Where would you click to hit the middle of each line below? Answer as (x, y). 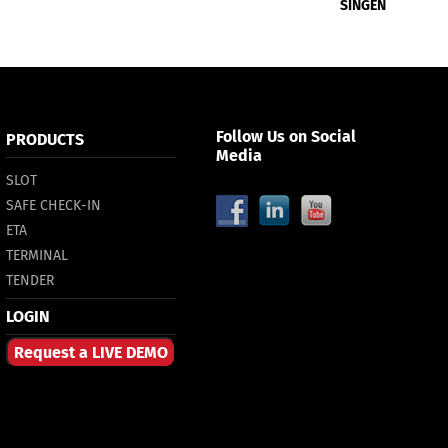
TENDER (30, 280)
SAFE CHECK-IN (53, 205)
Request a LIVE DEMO (91, 352)
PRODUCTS (45, 139)
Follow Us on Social (286, 136)
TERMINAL (37, 255)
